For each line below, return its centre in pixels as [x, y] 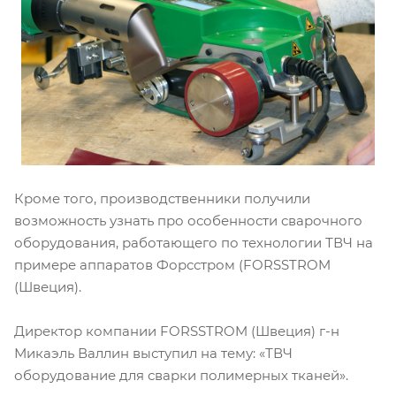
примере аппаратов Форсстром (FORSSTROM [172, 265]
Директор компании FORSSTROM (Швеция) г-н [177, 331]
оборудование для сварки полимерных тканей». [181, 376]
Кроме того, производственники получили [162, 199]
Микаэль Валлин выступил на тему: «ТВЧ [153, 354]
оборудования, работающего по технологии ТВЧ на [194, 243]
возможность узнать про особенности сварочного [188, 221]
